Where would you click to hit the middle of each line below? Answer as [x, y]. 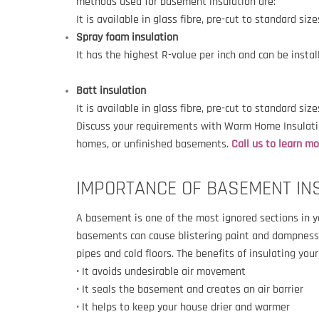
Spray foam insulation [129, 37]
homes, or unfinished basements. [154, 144]
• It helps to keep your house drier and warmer [183, 307]
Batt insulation [111, 91]
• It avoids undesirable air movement [161, 272]
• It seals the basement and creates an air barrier [190, 289]
